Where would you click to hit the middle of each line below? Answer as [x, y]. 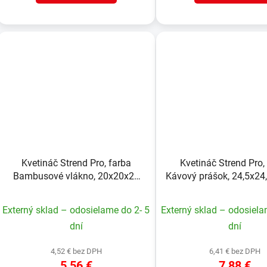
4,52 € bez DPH [76, 251]
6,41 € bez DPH [235, 251]
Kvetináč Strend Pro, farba [76, 163]
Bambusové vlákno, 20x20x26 [76, 176]
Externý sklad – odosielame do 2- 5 [76, 210]
